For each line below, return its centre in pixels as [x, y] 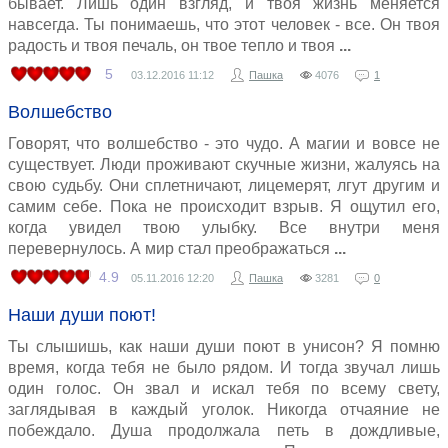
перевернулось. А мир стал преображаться [169, 248]
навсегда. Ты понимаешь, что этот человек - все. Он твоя [224, 24]
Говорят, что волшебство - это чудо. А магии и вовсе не [224, 143]
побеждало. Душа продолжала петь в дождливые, [224, 430]
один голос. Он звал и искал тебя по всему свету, [224, 388]
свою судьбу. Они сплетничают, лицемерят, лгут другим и [224, 185]
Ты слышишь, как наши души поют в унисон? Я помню [224, 346]
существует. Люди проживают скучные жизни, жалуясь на [224, 164]
